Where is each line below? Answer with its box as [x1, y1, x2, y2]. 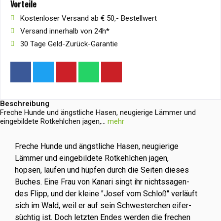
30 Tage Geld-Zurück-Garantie [20, 39, 118, 48]
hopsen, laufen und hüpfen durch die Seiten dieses [15, 165, 189, 175]
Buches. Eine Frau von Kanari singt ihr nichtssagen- [15, 177, 189, 186]
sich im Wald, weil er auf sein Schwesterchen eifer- [15, 201, 191, 210]
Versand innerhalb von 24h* [20, 27, 110, 36]
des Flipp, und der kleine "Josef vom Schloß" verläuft [15, 189, 197, 198]
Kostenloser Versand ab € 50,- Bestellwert [20, 14, 157, 23]
